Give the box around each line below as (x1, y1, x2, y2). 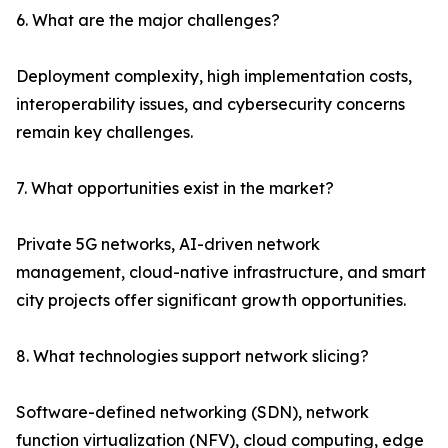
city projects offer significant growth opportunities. (16, 290, 406, 311)
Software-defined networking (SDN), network (16, 402, 369, 423)
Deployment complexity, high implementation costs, (16, 66, 412, 87)
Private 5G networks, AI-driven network (16, 234, 320, 255)
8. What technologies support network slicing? (16, 346, 369, 367)
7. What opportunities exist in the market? (16, 178, 334, 199)
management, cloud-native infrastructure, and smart (16, 262, 426, 283)
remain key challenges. (16, 122, 193, 143)
